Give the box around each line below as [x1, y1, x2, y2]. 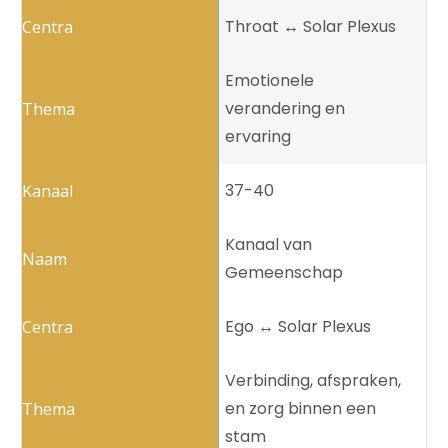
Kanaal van [225, 233, 312, 257]
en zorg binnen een [225, 397, 376, 421]
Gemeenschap [225, 261, 343, 285]
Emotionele [225, 69, 314, 93]
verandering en [225, 97, 345, 121]
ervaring [225, 125, 291, 149]
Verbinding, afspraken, [225, 369, 401, 393]
